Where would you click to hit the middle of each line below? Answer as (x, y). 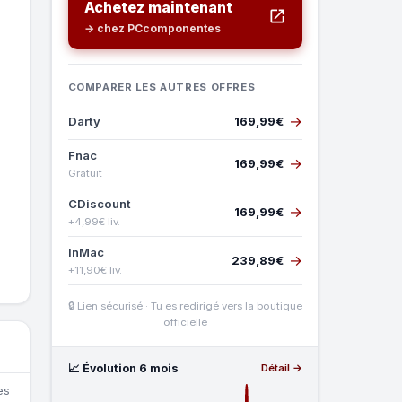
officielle (185, 322)
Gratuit (85, 173)
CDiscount (99, 203)
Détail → (281, 368)
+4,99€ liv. (94, 221)
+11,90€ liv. (95, 270)
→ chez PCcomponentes (152, 28)
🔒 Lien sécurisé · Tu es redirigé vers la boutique (185, 306)
